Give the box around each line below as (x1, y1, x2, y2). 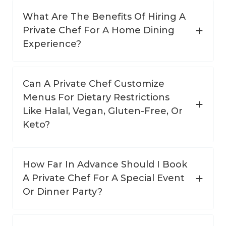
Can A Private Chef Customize (23, 78, 164, 90)
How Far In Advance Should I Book (23, 159, 187, 171)
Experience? (23, 38, 81, 50)
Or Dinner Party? (23, 186, 102, 198)
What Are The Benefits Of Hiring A (23, 11, 186, 23)
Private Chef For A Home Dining (23, 25, 175, 36)
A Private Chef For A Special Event (23, 173, 185, 184)
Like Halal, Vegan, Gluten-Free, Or (23, 105, 183, 117)
